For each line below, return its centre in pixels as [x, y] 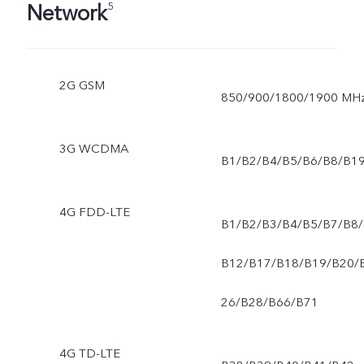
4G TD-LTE [89, 353]
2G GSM [82, 86]
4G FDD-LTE [94, 212]
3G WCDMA [93, 149]
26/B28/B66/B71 [269, 302]
